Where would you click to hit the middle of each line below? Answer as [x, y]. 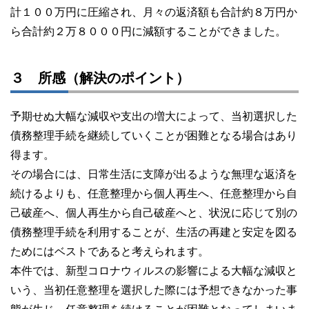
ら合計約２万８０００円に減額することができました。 [148, 32]
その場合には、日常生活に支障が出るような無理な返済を [154, 175]
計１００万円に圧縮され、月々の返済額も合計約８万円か [154, 12]
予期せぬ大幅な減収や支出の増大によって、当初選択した [154, 117]
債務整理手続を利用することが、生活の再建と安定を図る [154, 232]
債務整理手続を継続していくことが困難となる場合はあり [154, 136]
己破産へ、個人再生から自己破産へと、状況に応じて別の [154, 213]
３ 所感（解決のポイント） [100, 78]
